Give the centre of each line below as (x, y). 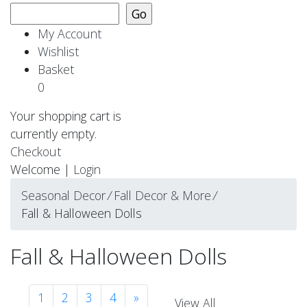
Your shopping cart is (66, 116)
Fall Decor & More (162, 196)
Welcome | (42, 170)
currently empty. (53, 134)
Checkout (36, 152)
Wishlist (58, 52)
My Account (70, 34)
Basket (59, 70)
